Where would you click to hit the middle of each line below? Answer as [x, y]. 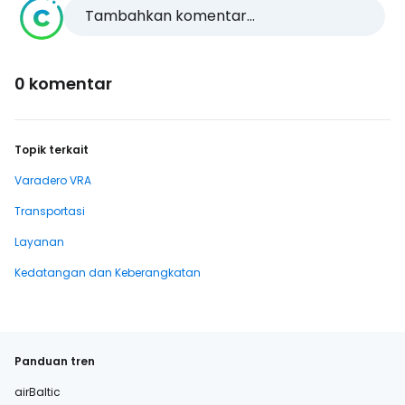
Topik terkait [52, 150]
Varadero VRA [53, 180]
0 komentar [63, 84]
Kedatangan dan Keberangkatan [108, 273]
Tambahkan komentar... [170, 16]
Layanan [39, 242]
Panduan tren [55, 361]
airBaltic [38, 392]
